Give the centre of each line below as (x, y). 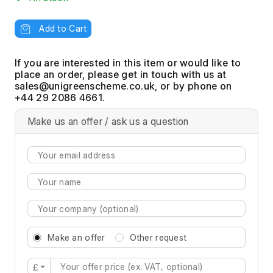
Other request (158, 238)
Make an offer (76, 238)
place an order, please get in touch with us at (121, 75)
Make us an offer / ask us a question (108, 122)
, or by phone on (193, 86)
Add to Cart (63, 28)
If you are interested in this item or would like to (128, 63)
